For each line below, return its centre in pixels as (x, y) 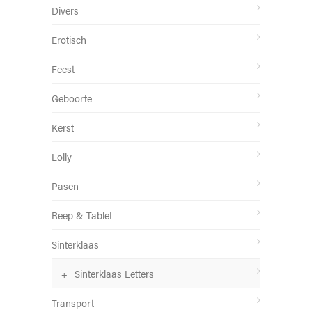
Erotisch (69, 39)
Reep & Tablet (82, 215)
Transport (73, 303)
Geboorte (72, 98)
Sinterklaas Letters (114, 273)
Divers (65, 10)
